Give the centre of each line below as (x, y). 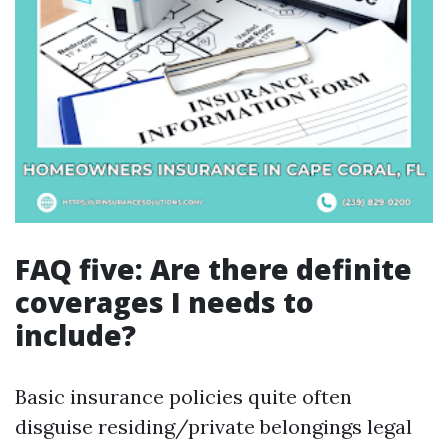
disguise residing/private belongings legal (213, 426)
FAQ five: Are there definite (213, 269)
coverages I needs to (164, 302)
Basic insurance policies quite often (183, 396)
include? (75, 335)
